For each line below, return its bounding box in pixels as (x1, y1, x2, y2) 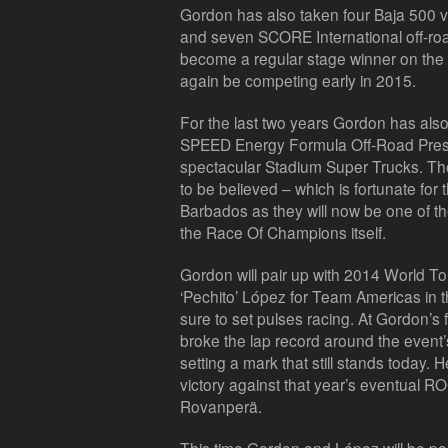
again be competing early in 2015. (180, 69, 416, 91)
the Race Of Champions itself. (180, 221, 386, 243)
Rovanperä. (180, 395, 262, 417)
